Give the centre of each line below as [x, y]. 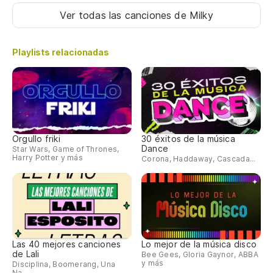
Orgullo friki [36, 138]
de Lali [26, 254]
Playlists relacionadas [61, 52]
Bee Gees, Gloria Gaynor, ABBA [200, 255]
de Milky [194, 16]
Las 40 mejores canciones [67, 244]
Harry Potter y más [48, 157]
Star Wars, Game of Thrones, [66, 149]
